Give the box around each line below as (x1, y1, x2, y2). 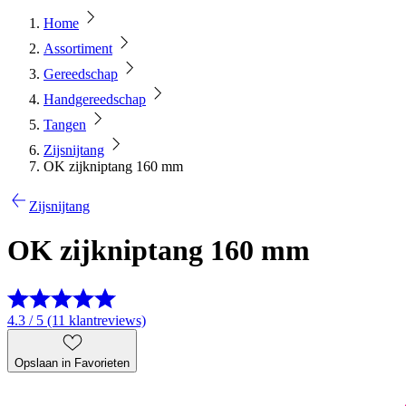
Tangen (43, 117, 86, 132)
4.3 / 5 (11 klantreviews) (7, 312, 146, 328)
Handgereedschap (43, 92, 146, 107)
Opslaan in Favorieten (14, 355, 130, 370)
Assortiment (43, 41, 112, 56)
